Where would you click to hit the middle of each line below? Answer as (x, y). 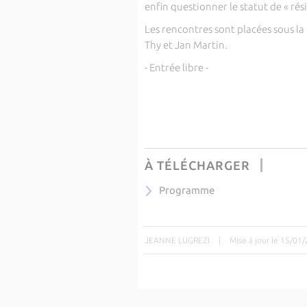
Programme (186, 190)
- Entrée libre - (176, 67)
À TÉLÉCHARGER (197, 165)
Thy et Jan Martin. (186, 45)
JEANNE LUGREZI (177, 240)
